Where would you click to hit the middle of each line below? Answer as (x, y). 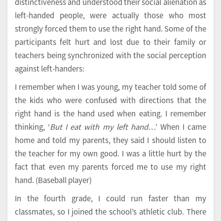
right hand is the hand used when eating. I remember (110, 113)
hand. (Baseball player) (53, 180)
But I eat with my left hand (99, 127)
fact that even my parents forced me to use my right (110, 167)
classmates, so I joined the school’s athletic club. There (110, 212)
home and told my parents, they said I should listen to (110, 140)
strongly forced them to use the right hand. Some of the (110, 29)
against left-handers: (50, 69)
